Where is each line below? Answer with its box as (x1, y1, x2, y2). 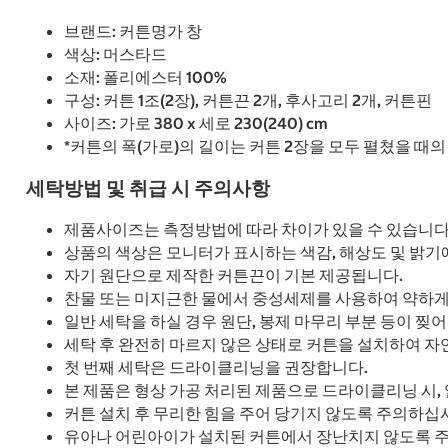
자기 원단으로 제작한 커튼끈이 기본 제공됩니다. (64, 264, 403, 285)
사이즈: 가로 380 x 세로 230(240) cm (64, 112, 328, 133)
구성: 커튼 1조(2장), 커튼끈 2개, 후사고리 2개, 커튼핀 (64, 89, 432, 110)
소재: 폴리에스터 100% (64, 66, 226, 87)
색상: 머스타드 (64, 43, 167, 64)
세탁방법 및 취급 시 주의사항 (26, 175, 270, 200)
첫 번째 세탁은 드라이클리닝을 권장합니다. (64, 356, 368, 377)
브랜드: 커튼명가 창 (64, 20, 202, 41)
